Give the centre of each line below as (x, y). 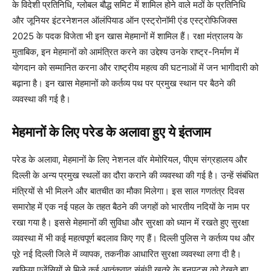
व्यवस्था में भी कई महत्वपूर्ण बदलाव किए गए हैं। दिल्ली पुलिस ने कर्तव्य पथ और (133, 238)
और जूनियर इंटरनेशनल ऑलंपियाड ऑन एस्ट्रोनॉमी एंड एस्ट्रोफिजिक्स (125, 20)
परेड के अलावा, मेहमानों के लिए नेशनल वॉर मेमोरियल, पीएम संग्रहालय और (130, 159)
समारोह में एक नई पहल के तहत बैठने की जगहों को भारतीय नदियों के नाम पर (131, 206)
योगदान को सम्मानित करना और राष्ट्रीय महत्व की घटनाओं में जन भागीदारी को (135, 67)
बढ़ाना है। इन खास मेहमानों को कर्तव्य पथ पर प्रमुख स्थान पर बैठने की (124, 83)
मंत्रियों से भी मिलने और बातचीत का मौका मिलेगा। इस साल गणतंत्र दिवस (128, 191)
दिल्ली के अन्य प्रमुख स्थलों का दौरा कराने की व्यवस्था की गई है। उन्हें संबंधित (135, 175)
